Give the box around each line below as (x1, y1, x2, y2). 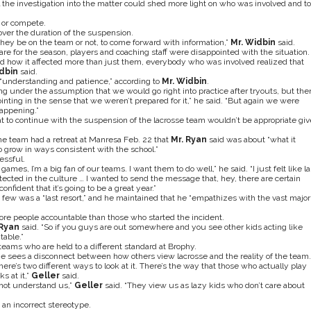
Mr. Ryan (170, 135, 207, 144)
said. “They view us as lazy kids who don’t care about (104, 280, 305, 290)
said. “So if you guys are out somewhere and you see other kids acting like (19, 222, 303, 232)
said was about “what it (206, 135, 296, 144)
